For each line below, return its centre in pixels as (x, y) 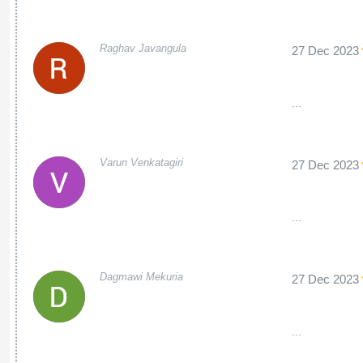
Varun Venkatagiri (141, 162)
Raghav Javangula (143, 48)
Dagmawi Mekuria (141, 277)
